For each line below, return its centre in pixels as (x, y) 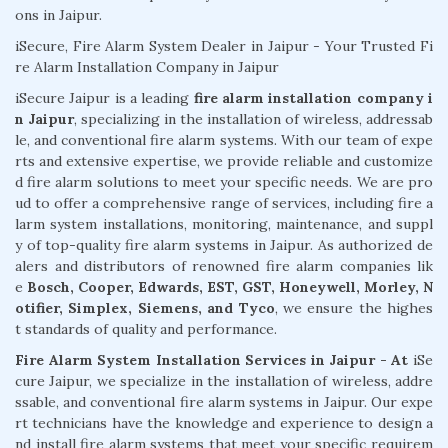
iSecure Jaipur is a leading (104, 97)
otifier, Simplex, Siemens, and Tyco (145, 307)
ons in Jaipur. (58, 14)
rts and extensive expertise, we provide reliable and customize (224, 160)
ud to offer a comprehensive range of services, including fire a (224, 202)
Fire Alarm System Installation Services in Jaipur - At (212, 359)
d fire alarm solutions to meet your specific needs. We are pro (224, 181)
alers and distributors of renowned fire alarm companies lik (224, 265)
